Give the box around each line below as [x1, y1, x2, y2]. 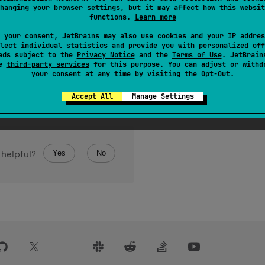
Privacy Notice [76, 50, 135, 60]
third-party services [6, 60, 89, 69]
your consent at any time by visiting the [31, 69, 201, 79]
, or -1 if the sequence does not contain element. [47, 7, 254, 18]
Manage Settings [131, 92, 194, 101]
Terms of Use [172, 50, 222, 60]
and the [134, 50, 172, 60]
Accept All [71, 92, 113, 101]
